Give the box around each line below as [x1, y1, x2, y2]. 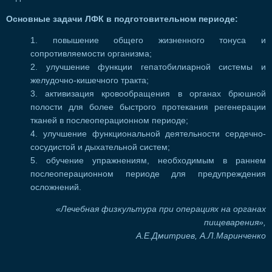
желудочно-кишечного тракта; [30, 76, 149, 86]
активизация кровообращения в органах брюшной [45, 89, 267, 99]
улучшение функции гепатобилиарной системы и [46, 63, 267, 72]
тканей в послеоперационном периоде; [30, 116, 188, 126]
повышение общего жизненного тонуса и [52, 36, 267, 46]
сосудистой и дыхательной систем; [30, 143, 170, 152]
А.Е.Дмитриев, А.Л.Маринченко [136, 231, 266, 240]
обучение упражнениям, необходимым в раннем [46, 156, 266, 166]
